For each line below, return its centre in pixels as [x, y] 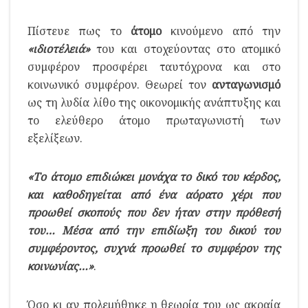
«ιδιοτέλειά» [59, 48]
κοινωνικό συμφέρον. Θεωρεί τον [120, 84]
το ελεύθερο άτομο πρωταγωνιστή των [154, 120]
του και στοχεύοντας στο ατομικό [185, 48]
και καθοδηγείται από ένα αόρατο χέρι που [154, 194]
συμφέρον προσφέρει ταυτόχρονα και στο [154, 66]
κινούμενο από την [221, 31]
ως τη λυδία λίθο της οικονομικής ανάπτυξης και [154, 102]
